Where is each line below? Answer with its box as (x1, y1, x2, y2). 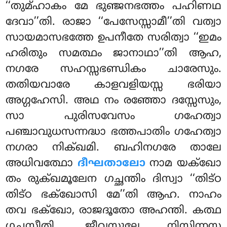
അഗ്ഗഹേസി (6, 94, 66, 108)
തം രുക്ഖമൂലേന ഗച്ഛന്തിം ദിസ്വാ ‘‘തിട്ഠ (6, 173, 221, 186)
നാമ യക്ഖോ (145, 157, 221, 171)
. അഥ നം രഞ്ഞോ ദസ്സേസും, (65, 94, 221, 108)
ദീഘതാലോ (77, 157, 145, 171)
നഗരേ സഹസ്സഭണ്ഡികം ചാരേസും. (6, 63, 221, 77)
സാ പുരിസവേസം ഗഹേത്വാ (6, 110, 221, 124)
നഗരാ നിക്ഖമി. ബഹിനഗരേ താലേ (6, 141, 221, 155)
